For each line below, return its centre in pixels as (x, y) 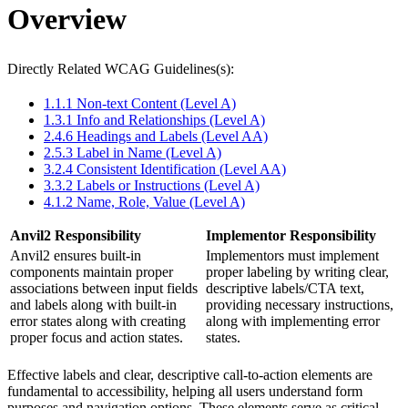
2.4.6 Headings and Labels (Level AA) (156, 136)
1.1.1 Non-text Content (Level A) (140, 103)
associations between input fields (104, 288)
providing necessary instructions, (300, 304)
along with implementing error (293, 321)
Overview (67, 20)
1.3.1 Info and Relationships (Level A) (154, 119)
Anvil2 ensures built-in (76, 255)
